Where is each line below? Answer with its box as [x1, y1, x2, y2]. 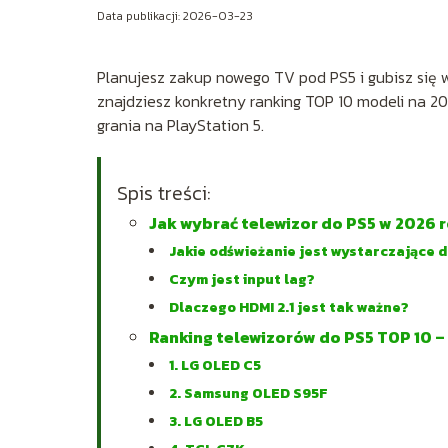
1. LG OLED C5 [169, 354, 261, 376]
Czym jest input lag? [169, 268, 315, 290]
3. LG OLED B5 [169, 410, 263, 432]
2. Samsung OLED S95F [169, 382, 328, 404]
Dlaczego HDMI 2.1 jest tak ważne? [169, 296, 409, 318]
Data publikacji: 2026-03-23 [97, 6, 253, 25]
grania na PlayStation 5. [97, 112, 264, 137]
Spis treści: [117, 177, 211, 208]
